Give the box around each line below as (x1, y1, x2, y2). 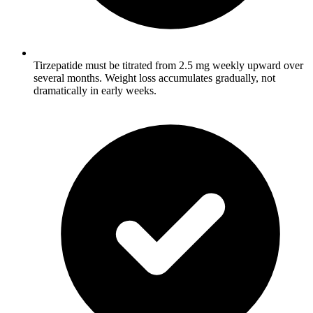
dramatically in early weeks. (34, 84, 156, 96)
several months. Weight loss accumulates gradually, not (34, 71, 275, 84)
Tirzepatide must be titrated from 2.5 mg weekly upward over (34, 59, 303, 71)
